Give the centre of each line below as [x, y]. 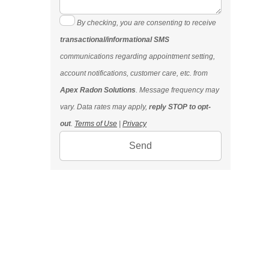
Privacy [134, 124]
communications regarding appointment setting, [138, 56]
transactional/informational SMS [115, 40]
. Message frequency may [177, 90]
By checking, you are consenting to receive [147, 23]
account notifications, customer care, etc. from [134, 73]
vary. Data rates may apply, [104, 107]
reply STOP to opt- [180, 107]
